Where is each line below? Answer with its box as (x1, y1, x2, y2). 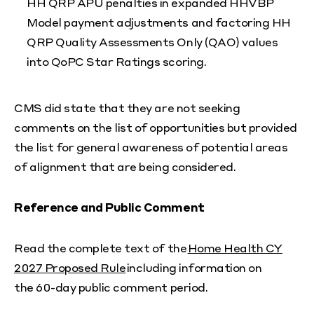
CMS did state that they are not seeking (14, 100, 240, 116)
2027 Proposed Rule (14, 260, 126, 275)
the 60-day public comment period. (14, 280, 208, 295)
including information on (125, 260, 262, 275)
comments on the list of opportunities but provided (14, 120, 297, 135)
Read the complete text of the (14, 240, 188, 256)
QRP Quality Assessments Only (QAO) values (27, 34, 278, 50)
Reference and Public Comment (14, 200, 205, 215)
